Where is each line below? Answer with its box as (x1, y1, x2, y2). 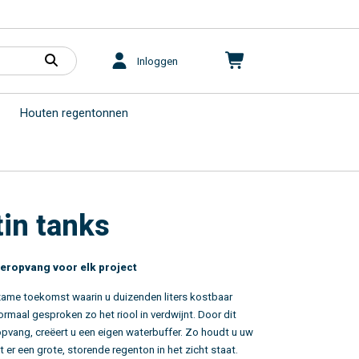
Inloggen (137, 54, 178, 67)
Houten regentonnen (20, 106, 128, 120)
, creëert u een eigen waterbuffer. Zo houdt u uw (30, 326, 253, 338)
